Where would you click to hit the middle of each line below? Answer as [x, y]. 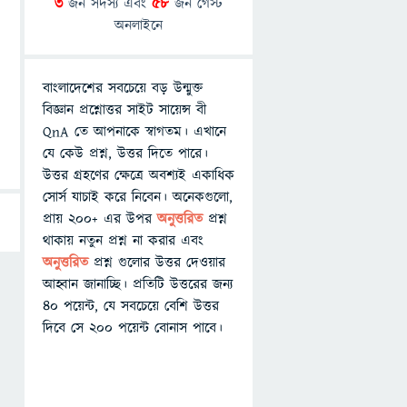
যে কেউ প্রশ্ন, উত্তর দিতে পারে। [125, 154]
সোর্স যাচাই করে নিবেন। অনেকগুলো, [138, 197]
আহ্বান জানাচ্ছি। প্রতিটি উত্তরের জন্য [138, 284]
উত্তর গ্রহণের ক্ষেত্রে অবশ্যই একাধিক [139, 175]
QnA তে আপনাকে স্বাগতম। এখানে [134, 132]
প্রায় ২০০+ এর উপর [100, 219]
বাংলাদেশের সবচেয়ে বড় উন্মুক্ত [123, 88]
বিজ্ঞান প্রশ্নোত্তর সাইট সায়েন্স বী [124, 110]
